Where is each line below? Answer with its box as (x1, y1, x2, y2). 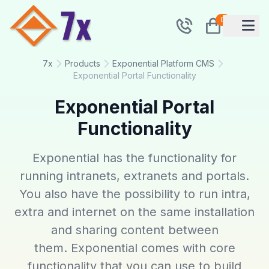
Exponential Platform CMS (112, 58, 214, 68)
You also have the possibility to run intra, (19, 187, 250, 201)
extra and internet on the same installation (14, 205, 255, 219)
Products (65, 58, 100, 68)
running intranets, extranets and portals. (20, 169, 249, 183)
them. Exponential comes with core (34, 241, 235, 255)
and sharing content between (50, 223, 219, 237)
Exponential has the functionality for (32, 151, 237, 165)
